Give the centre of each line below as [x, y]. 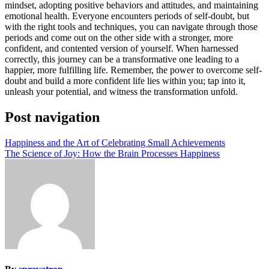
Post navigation [52, 117]
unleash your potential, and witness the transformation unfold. [121, 91]
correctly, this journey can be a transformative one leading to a [122, 59]
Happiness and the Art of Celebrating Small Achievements [115, 142]
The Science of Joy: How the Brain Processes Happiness [112, 153]
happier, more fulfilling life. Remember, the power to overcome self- [133, 70]
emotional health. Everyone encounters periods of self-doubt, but [127, 16]
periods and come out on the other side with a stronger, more [119, 37]
